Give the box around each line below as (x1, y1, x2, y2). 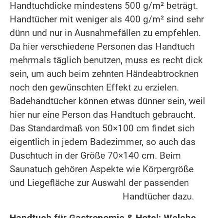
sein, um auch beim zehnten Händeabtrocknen (10, 68, 199, 79)
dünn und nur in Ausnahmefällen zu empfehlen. (10, 27, 201, 38)
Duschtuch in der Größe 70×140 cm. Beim (10, 149, 181, 161)
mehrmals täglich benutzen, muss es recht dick (10, 54, 203, 66)
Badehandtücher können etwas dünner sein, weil (10, 95, 205, 107)
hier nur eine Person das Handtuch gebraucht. (10, 109, 196, 120)
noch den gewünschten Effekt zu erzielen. (10, 81, 179, 93)
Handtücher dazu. (123, 190, 194, 202)
